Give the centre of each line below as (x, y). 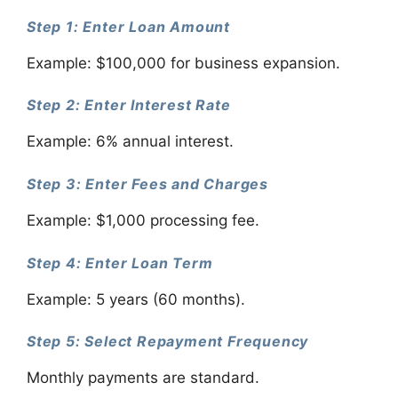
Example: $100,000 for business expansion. (183, 63)
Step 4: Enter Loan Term (120, 263)
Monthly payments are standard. (143, 378)
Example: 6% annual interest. (130, 142)
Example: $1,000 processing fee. (143, 221)
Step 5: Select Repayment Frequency (168, 342)
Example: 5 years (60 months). (136, 299)
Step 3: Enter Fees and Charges (147, 183)
